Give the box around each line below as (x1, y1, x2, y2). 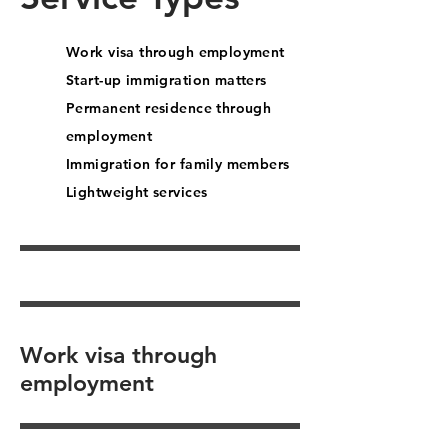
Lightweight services (66, 183, 208, 201)
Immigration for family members (66, 155, 290, 173)
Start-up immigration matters (66, 71, 267, 89)
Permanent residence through (66, 99, 272, 117)
